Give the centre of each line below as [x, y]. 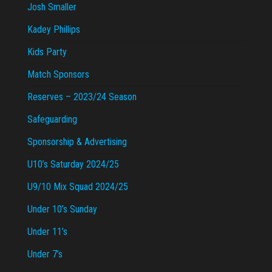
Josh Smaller [52, 7]
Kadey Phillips [54, 30]
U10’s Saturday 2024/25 [73, 165]
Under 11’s [47, 232]
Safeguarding [52, 120]
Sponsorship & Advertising [77, 142]
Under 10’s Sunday [62, 209]
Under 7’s [45, 254]
